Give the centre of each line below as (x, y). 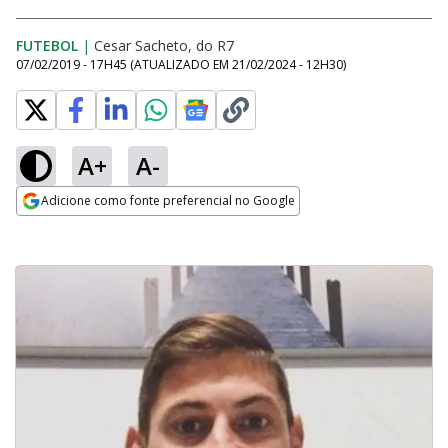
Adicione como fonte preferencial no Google (168, 200)
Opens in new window (97, 228)
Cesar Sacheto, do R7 (164, 45)
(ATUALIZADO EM (181, 64)
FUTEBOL (47, 45)
